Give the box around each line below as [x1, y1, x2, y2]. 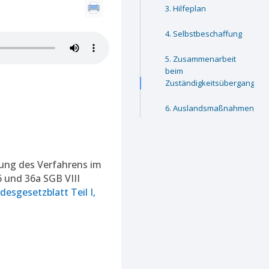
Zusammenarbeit [173, 53, 237, 64]
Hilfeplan [173, 2, 207, 14]
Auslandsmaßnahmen [173, 102, 255, 113]
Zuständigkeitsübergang [165, 77, 255, 88]
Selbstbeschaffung [173, 28, 243, 39]
